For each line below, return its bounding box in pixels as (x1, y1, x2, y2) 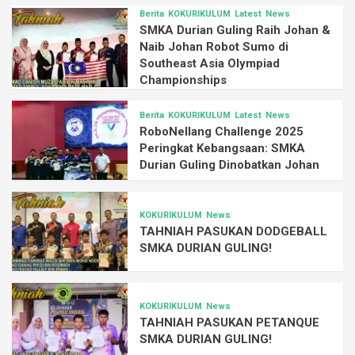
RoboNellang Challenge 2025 (139, 124, 304, 139)
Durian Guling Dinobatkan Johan (139, 158, 320, 173)
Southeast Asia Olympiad (139, 56, 281, 71)
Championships (139, 73, 227, 88)
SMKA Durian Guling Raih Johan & (139, 23, 331, 38)
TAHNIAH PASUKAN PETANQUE (139, 315, 320, 330)
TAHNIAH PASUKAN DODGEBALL (139, 223, 328, 239)
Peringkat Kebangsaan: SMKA (139, 141, 306, 156)
